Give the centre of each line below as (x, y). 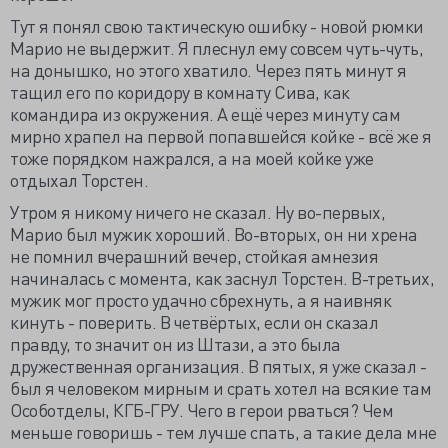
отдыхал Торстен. (79, 179)
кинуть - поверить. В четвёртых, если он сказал (194, 321)
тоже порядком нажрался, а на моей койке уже (192, 157)
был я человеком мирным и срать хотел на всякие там (220, 387)
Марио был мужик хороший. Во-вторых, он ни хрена (214, 233)
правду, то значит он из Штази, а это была (175, 343)
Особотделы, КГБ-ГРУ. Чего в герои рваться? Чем (201, 409)
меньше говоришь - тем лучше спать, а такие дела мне (223, 431)
